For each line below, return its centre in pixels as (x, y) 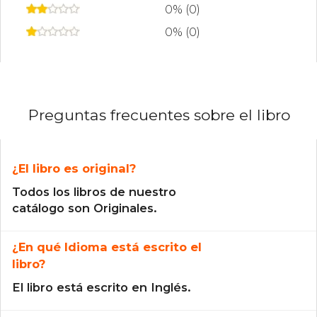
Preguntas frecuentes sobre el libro (159, 115)
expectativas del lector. (132, 15)
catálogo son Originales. (85, 208)
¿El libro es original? (74, 168)
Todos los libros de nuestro (94, 191)
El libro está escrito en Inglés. (102, 287)
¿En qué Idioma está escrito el (107, 247)
